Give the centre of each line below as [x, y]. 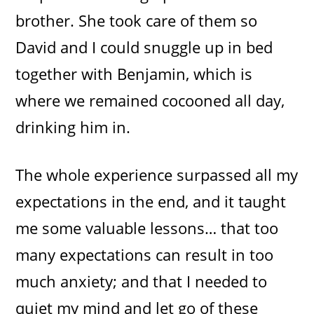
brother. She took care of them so [137, 20]
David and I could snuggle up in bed [144, 47]
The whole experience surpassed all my [157, 174]
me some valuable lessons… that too [147, 227]
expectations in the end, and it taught [151, 201]
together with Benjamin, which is [134, 73]
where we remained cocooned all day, [150, 100]
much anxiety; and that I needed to [142, 281]
